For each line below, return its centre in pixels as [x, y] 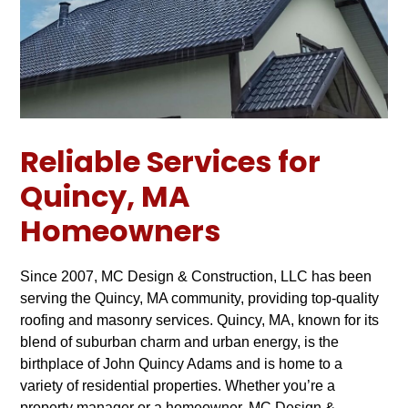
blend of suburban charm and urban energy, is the [180, 342]
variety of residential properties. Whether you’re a [178, 386]
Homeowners [121, 235]
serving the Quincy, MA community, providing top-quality [200, 299]
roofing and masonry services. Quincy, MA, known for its [200, 321]
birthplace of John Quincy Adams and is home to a [182, 364]
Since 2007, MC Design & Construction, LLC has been [196, 277]
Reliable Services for [171, 165]
